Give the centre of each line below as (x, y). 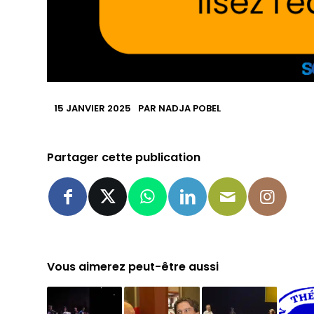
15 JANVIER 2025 (93, 108)
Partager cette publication (124, 157)
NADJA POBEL (190, 108)
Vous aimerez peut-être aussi (133, 266)
